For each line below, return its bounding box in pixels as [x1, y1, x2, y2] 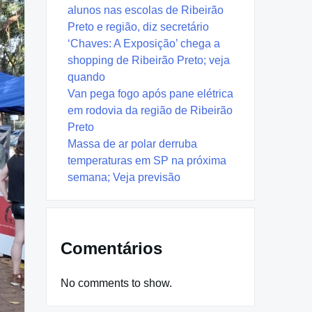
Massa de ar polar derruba [68, 137, 197, 150]
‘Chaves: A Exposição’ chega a [68, 37, 220, 49]
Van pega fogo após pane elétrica [68, 87, 233, 100]
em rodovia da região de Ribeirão [68, 104, 233, 116]
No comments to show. [61, 276, 172, 289]
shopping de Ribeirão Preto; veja [68, 54, 230, 66]
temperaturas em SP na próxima [68, 154, 226, 166]
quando [68, 70, 105, 83]
